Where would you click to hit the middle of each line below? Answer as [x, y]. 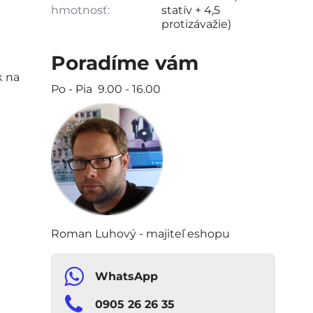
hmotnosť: [80, 10]
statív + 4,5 [190, 10]
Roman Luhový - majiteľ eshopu [140, 234]
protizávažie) [196, 24]
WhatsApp [126, 276]
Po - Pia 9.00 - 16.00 [105, 89]
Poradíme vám [124, 63]
